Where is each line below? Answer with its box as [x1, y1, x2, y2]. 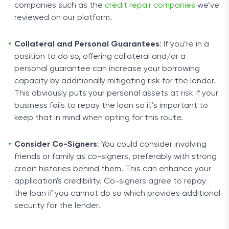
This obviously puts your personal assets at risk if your [14, 89, 218, 98]
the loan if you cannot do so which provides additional [14, 190, 220, 198]
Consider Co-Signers [14, 141, 97, 149]
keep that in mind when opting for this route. [14, 114, 183, 122]
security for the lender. [14, 202, 100, 210]
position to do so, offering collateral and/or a [14, 53, 186, 61]
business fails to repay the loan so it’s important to [14, 102, 208, 110]
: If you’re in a [159, 40, 209, 49]
